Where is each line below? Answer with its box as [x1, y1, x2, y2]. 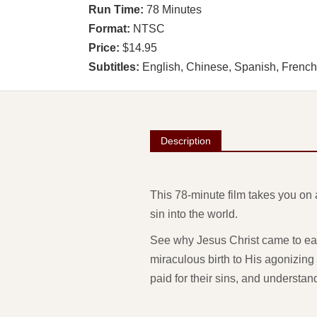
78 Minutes [144, 4, 202, 16]
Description [161, 135, 211, 147]
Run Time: [88, 4, 144, 16]
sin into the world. [150, 208, 238, 221]
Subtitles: [88, 61, 139, 74]
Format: [88, 23, 130, 35]
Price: [88, 42, 120, 54]
